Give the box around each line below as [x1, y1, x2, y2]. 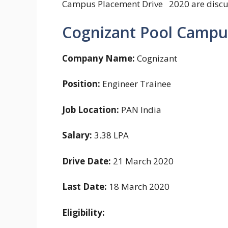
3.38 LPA [92, 129, 129, 141]
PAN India [119, 103, 161, 116]
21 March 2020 [111, 155, 174, 167]
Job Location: [62, 103, 119, 116]
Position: [62, 78, 100, 90]
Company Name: [62, 52, 135, 64]
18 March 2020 [107, 181, 169, 193]
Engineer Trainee [100, 78, 171, 90]
